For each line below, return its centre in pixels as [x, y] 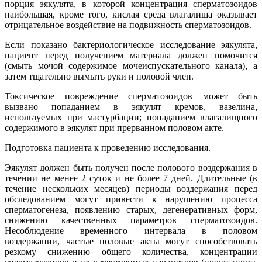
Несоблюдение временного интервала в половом [131, 230]
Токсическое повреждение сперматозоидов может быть [131, 96]
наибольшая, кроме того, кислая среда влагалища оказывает [131, 14]
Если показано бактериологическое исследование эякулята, [131, 44]
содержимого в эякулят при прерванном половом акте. [114, 127]
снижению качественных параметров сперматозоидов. [131, 220]
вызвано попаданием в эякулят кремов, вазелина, [131, 106]
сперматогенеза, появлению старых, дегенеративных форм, [131, 209]
